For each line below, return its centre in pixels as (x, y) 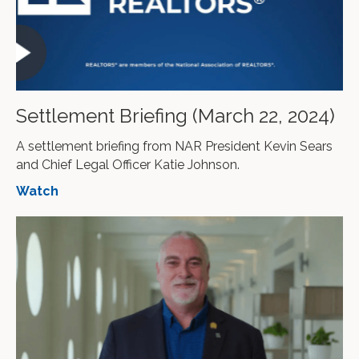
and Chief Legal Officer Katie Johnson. (128, 164)
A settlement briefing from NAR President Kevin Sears (174, 146)
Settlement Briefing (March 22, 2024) (175, 115)
